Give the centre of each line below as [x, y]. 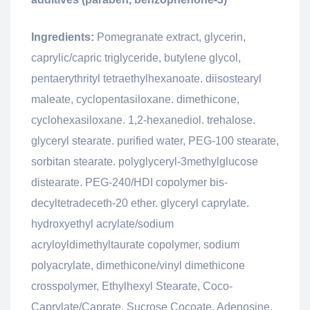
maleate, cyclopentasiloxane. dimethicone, [135, 100]
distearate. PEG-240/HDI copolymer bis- [129, 183]
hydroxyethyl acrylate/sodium [102, 224]
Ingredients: [63, 37]
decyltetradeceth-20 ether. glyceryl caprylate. [140, 203]
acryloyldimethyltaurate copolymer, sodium [135, 245]
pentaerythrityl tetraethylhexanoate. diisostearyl [146, 79]
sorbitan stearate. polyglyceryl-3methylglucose [145, 162]
